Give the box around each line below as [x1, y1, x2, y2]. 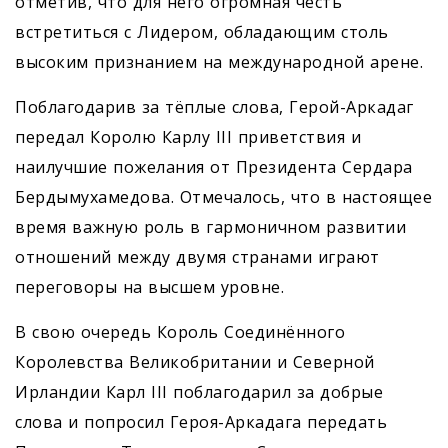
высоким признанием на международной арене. [15, 51, 423, 74]
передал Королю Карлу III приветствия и [15, 126, 361, 149]
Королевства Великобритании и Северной [15, 351, 375, 374]
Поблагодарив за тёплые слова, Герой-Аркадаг [15, 96, 414, 119]
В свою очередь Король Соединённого [15, 321, 345, 344]
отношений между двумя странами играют [15, 246, 380, 269]
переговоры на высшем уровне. [15, 276, 284, 299]
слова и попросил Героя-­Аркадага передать [15, 411, 387, 434]
